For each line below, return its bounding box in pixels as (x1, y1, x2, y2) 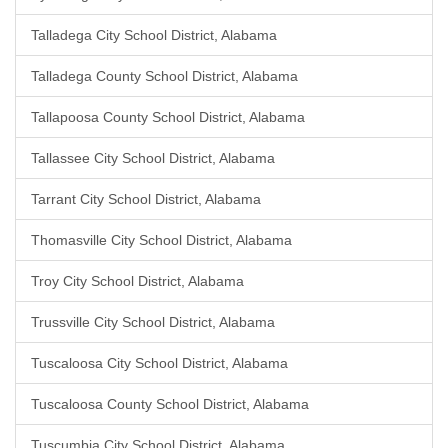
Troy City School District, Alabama (31, 273, 244, 289)
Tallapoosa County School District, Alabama (31, 109, 305, 125)
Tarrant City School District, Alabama (31, 191, 261, 207)
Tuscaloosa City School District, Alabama (31, 355, 288, 371)
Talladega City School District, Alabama (31, 27, 277, 43)
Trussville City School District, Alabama (31, 314, 275, 330)
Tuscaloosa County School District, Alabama (31, 396, 309, 412)
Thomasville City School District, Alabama (31, 232, 292, 248)
